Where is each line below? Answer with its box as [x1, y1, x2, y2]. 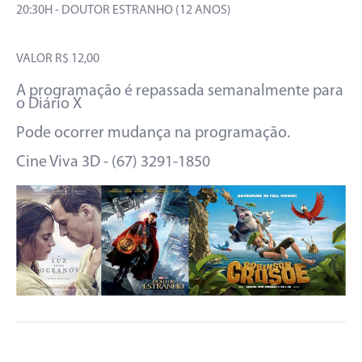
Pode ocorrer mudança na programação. [16, 124, 290, 141]
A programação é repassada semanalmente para [16, 82, 343, 99]
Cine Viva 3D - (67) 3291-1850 [16, 154, 210, 170]
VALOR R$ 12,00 [16, 52, 99, 65]
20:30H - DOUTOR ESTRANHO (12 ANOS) [16, 3, 231, 17]
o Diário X [16, 95, 82, 112]
